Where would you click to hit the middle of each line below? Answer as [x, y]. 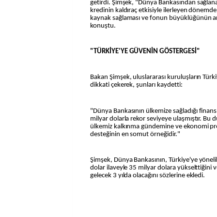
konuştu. [103, 26]
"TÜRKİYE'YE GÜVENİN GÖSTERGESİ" [145, 51]
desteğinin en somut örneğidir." [135, 134]
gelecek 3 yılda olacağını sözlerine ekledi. [148, 175]
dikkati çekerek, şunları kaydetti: [136, 85]
